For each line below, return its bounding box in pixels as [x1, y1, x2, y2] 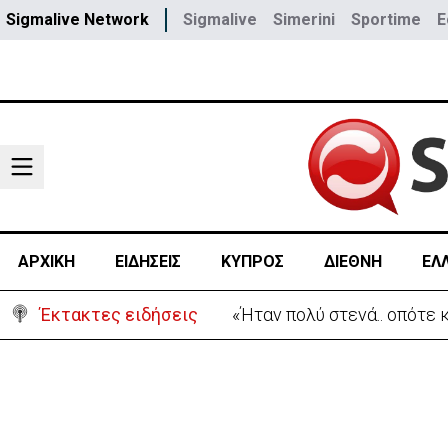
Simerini [273, 10, 335, 29]
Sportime [351, 10, 421, 29]
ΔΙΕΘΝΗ [323, 252, 382, 271]
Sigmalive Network [6, 10, 149, 29]
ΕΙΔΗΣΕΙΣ [114, 252, 181, 271]
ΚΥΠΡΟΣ [220, 252, 284, 271]
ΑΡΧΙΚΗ [17, 252, 75, 271]
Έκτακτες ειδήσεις [40, 304, 198, 325]
